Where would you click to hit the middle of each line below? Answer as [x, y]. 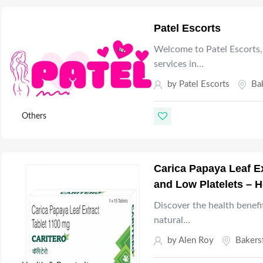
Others [34, 117]
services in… [179, 64]
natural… [172, 220]
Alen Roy [196, 241]
